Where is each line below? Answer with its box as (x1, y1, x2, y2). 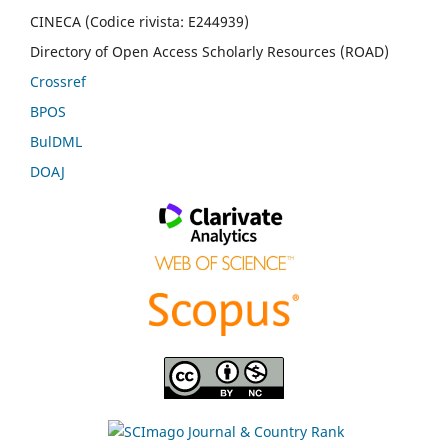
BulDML (30, 131, 82, 151)
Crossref (30, 71, 86, 91)
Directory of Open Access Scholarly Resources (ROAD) (30, 41, 389, 61)
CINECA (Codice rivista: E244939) (30, 11, 249, 31)
